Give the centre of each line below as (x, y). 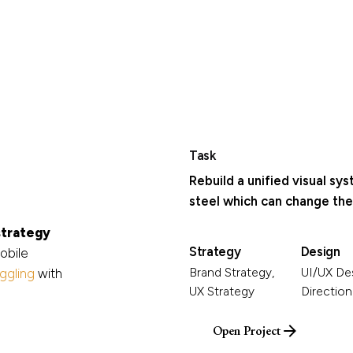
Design (320, 252)
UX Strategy (221, 292)
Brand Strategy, (231, 273)
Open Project (246, 331)
